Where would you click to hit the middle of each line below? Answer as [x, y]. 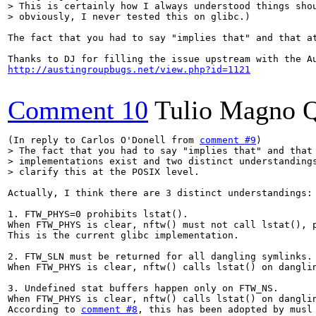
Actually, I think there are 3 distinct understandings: [160, 193]
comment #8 [109, 309]
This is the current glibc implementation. [123, 235]
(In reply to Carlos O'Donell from [104, 140]
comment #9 [228, 140]
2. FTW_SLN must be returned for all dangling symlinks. [160, 256]
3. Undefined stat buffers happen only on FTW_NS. [143, 288]
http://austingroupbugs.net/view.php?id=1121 [129, 69]
